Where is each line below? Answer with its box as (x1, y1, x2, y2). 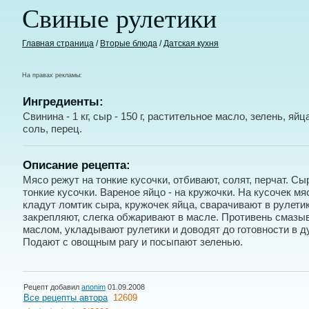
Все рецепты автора (23, 292, 108, 303)
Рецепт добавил (23, 283, 81, 291)
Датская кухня (163, 39, 219, 48)
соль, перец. (23, 123, 82, 134)
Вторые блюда (100, 39, 157, 48)
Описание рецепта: (23, 159, 130, 172)
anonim (81, 283, 106, 291)
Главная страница (22, 39, 94, 48)
